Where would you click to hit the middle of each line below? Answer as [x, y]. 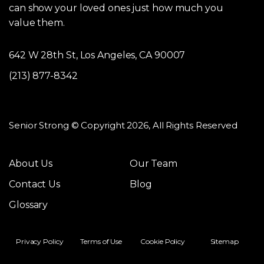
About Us [31, 164]
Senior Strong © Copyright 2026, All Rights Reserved [123, 126]
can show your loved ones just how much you [116, 8]
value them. [37, 23]
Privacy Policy [39, 242]
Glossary [29, 205]
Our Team [154, 164]
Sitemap [224, 242]
